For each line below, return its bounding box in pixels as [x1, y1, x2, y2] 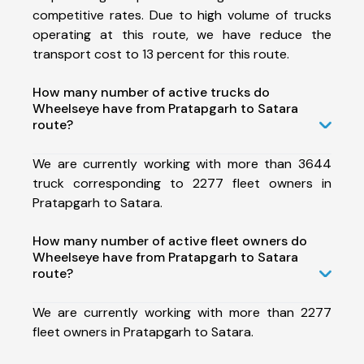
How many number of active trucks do [32, 83, 270, 101]
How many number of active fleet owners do [32, 232, 307, 249]
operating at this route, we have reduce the [32, 25, 331, 43]
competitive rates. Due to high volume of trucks [32, 6, 331, 24]
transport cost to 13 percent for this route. [32, 45, 289, 63]
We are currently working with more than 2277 [32, 303, 331, 321]
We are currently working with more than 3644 [32, 154, 331, 172]
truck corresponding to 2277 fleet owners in [32, 174, 331, 192]
